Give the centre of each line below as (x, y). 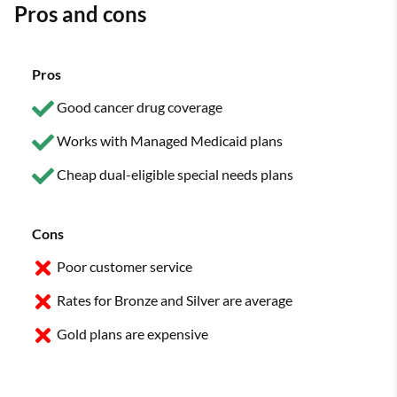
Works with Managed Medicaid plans (170, 140)
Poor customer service (125, 266)
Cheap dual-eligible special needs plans (175, 174)
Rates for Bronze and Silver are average (175, 300)
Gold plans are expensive (132, 333)
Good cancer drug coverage (140, 107)
